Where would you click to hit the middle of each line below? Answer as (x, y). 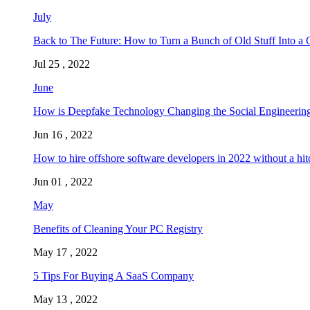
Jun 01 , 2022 (63, 181)
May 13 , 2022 (65, 299)
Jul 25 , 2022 (62, 64)
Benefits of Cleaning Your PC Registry (118, 228)
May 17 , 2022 (65, 252)
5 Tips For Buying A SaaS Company (113, 275)
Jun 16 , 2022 (63, 134)
